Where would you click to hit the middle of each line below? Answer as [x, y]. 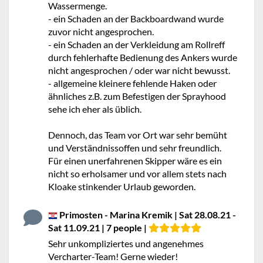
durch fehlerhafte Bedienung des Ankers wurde [143, 57]
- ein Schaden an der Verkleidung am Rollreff [136, 44]
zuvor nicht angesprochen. [101, 31]
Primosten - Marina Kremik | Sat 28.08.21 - [147, 215]
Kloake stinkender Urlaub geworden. [122, 186]
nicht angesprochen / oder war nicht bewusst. [139, 70]
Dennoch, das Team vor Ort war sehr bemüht [138, 135]
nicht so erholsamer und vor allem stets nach [137, 173]
